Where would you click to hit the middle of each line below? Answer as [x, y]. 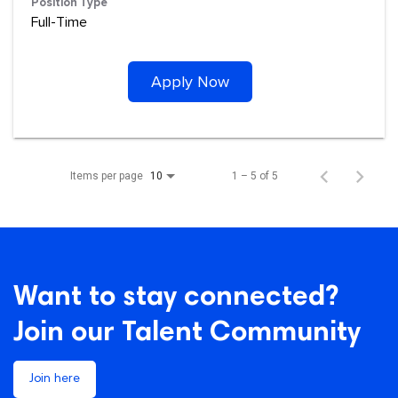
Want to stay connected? [176, 298]
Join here [55, 379]
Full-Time [59, 22]
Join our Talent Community [187, 334]
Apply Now [190, 81]
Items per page [107, 175]
